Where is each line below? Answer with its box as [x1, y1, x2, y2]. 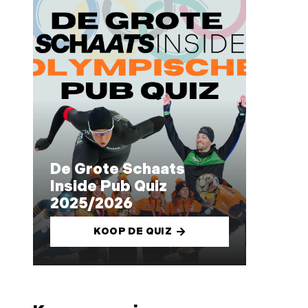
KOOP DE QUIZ [93, 225, 173, 237]
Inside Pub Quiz [49, 178, 167, 196]
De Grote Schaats [49, 161, 185, 179]
